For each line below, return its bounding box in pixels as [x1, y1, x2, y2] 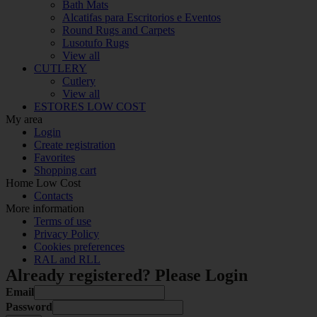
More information [6, 202, 84, 214]
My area [6, 113, 42, 125]
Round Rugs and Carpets [62, 23, 175, 36]
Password [6, 300, 52, 313]
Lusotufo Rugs [62, 36, 129, 49]
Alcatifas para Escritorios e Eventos [62, 11, 221, 23]
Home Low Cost [6, 176, 81, 189]
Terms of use [34, 214, 91, 227]
